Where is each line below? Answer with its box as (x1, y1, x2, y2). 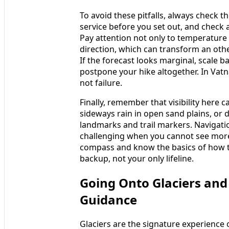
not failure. (80, 77, 122, 89)
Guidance (80, 191, 137, 209)
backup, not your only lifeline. (80, 153, 194, 165)
